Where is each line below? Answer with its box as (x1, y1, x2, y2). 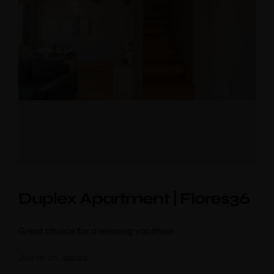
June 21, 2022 (18, 251, 88, 263)
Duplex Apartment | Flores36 (18, 189, 250, 208)
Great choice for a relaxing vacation (18, 225, 174, 237)
